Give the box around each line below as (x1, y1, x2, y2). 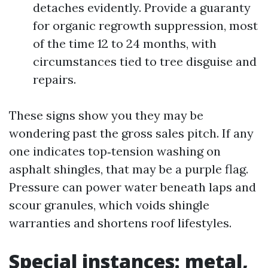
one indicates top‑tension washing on (9, 144, 221, 159)
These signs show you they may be (9, 108, 203, 123)
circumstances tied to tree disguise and (33, 54, 257, 69)
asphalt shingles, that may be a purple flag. (9, 162, 248, 176)
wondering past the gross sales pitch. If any (9, 126, 254, 141)
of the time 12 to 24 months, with (33, 36, 217, 51)
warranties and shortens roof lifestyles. (9, 215, 232, 230)
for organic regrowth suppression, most (33, 18, 258, 33)
